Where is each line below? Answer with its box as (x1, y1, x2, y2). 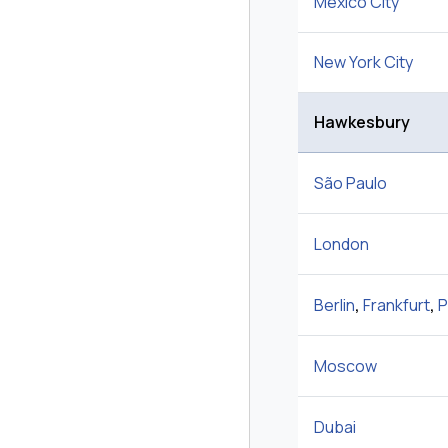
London (314, 233, 369, 256)
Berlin (314, 294, 355, 317)
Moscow (314, 355, 377, 378)
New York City (314, 51, 413, 74)
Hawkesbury (314, 111, 410, 134)
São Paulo (314, 172, 387, 195)
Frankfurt (363, 294, 430, 317)
